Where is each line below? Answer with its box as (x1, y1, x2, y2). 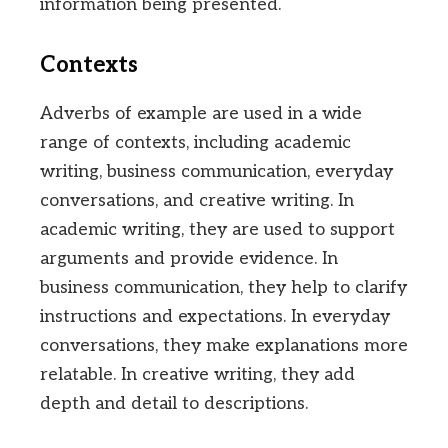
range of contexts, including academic (40, 131, 351, 153)
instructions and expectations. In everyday (40, 305, 390, 327)
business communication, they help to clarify (40, 276, 407, 298)
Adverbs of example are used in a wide (40, 102, 362, 124)
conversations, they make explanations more (40, 334, 408, 356)
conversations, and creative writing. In (40, 189, 354, 211)
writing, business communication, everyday (40, 160, 393, 182)
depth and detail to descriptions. (40, 392, 308, 414)
